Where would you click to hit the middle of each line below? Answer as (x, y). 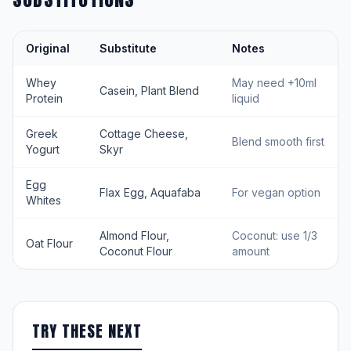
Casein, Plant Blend (149, 90)
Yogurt (43, 149)
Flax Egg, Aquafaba (150, 192)
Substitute (128, 48)
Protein (44, 98)
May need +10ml (274, 83)
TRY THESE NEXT (87, 331)
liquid (246, 98)
